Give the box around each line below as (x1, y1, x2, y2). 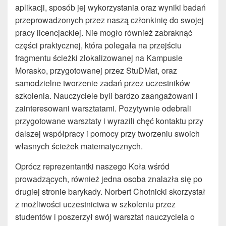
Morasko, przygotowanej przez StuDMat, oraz (15, 65, 177, 77)
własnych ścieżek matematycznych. (15, 140, 143, 152)
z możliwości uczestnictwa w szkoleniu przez (15, 198, 176, 210)
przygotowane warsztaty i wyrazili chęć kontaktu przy (15, 115, 203, 127)
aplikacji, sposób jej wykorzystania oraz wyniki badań (15, 2, 206, 14)
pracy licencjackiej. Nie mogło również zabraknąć (15, 27, 192, 39)
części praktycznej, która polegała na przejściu (15, 39, 182, 51)
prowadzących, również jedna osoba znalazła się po (15, 173, 202, 185)
